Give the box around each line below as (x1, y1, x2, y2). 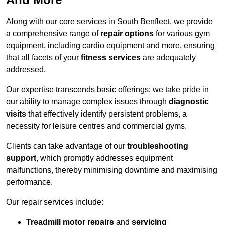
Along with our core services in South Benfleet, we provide (6, 17, 213, 26)
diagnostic (169, 97, 209, 106)
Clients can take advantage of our (6, 142, 127, 151)
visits (6, 109, 26, 119)
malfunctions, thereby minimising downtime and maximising (6, 166, 217, 175)
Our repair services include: (6, 198, 103, 207)
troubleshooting (127, 142, 188, 151)
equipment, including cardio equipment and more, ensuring (6, 41, 215, 50)
